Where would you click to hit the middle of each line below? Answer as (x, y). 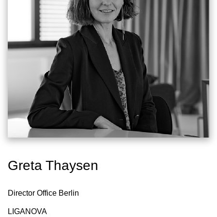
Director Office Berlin (43, 193)
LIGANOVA (27, 211)
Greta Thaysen (53, 165)
